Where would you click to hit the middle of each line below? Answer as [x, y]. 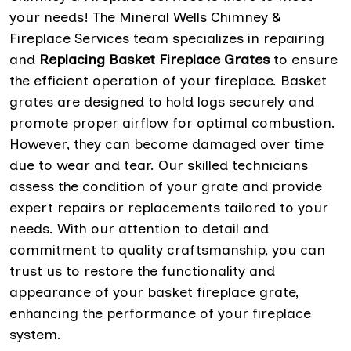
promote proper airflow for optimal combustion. [172, 123]
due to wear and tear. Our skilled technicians [159, 166]
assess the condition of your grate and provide [166, 187]
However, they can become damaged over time [166, 145]
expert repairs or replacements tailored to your [169, 208]
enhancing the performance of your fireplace [160, 314]
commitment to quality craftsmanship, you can [167, 250]
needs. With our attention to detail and [139, 229]
